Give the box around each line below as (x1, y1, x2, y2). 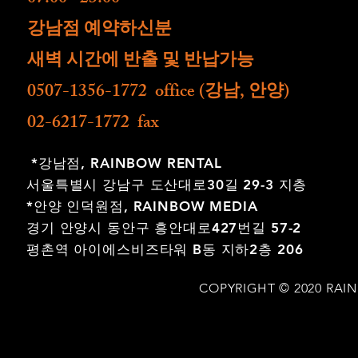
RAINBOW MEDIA (133, 198, 258, 214)
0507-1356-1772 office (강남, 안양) (27, 78, 293, 109)
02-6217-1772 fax (27, 109, 159, 140)
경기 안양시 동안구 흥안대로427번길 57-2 (26, 220, 307, 236)
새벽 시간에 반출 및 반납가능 (27, 46, 254, 78)
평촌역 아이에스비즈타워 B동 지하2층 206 (26, 241, 304, 257)
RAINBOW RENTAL (89, 155, 222, 171)
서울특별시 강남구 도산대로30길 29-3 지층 (26, 177, 308, 193)
